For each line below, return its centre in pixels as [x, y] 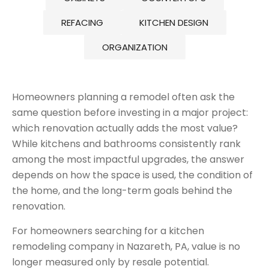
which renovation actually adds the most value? [125, 128]
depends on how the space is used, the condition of [132, 175]
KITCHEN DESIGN [174, 23]
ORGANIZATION [134, 47]
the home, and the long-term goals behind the [122, 191]
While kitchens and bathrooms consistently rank [126, 144]
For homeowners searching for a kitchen [108, 231]
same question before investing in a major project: [130, 113]
